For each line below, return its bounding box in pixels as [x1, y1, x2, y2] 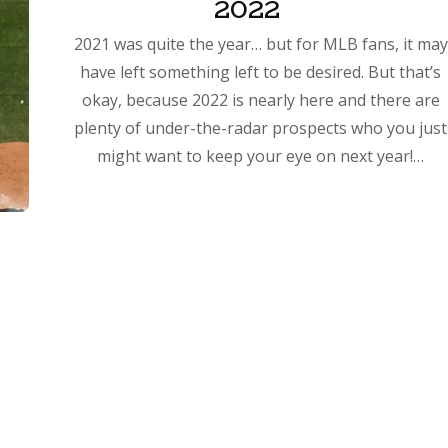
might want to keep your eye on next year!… [97, 144, 425, 167]
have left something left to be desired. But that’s [80, 60, 442, 83]
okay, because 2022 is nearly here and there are [81, 88, 440, 111]
